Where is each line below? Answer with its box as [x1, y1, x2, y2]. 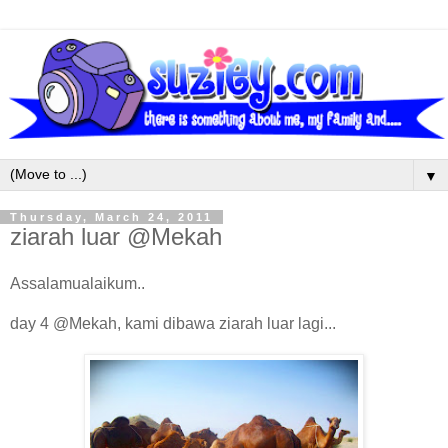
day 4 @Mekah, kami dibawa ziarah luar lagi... [10, 315, 336, 333]
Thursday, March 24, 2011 [10, 210, 213, 223]
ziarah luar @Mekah [10, 222, 222, 250]
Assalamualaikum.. [10, 275, 145, 293]
